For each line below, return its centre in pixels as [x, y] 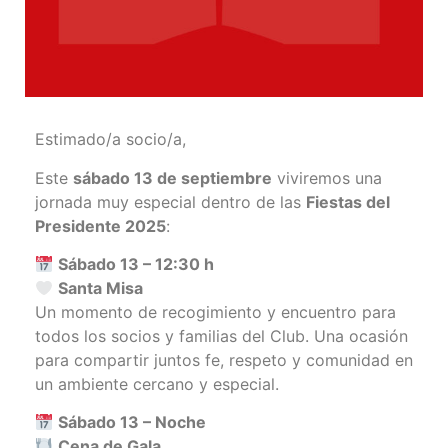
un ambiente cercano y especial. [157, 383]
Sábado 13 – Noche [132, 422]
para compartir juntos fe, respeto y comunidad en [224, 359]
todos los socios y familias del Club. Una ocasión [221, 335]
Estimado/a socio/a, [110, 139]
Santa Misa [101, 287]
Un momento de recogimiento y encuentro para [215, 311]
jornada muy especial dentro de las [170, 201]
